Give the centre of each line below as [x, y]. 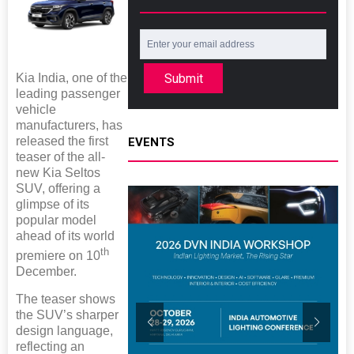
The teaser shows [66, 299]
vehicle [36, 109]
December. [46, 271]
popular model [56, 220]
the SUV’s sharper [67, 314]
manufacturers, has [69, 125]
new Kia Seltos [58, 172]
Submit [183, 78]
